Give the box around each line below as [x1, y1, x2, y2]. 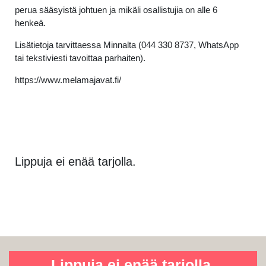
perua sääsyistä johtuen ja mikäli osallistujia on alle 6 [15, 5, 217, 15]
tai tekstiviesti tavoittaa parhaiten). [15, 53, 145, 63]
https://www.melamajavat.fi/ [15, 75, 121, 85]
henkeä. [15, 18, 46, 28]
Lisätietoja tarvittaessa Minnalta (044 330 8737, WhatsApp [15, 40, 239, 50]
